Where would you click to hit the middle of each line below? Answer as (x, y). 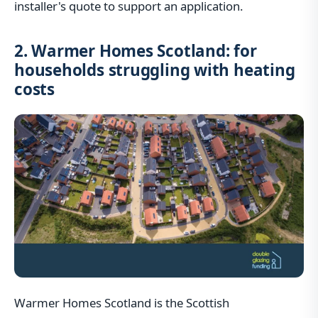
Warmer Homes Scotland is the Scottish (122, 303)
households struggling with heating (155, 70)
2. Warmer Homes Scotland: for (136, 51)
